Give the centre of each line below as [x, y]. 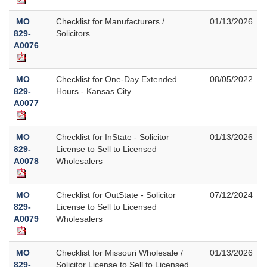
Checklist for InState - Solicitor [113, 137]
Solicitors [73, 33]
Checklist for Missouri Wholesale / [119, 252]
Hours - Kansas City [94, 91]
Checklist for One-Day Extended [117, 79]
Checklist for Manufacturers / [110, 21]
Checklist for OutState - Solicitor [116, 195]
